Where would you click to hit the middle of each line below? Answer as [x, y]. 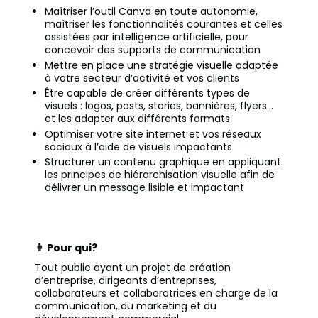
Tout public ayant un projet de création [133, 268]
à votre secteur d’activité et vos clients [142, 78]
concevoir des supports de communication [153, 50]
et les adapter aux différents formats [137, 119]
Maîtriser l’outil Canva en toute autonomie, [151, 12]
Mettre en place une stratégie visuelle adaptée [161, 65]
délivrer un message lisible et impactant [144, 188]
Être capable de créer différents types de [147, 93]
